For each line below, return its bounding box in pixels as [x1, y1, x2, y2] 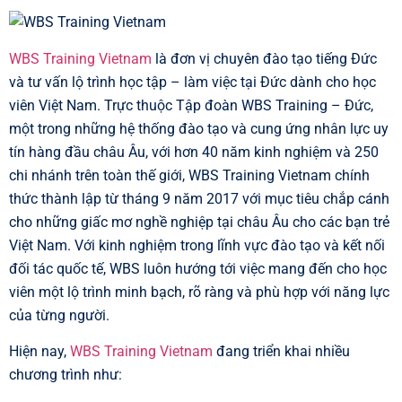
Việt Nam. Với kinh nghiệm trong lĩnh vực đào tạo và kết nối [9, 236, 385, 254]
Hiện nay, [9, 343, 70, 361]
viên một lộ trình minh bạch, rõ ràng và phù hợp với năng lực [9, 283, 389, 301]
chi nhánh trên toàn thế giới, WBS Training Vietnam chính [9, 166, 370, 184]
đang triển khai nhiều [213, 343, 350, 361]
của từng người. [9, 306, 109, 324]
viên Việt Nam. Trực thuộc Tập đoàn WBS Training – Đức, [9, 96, 373, 114]
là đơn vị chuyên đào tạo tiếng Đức [152, 49, 377, 67]
